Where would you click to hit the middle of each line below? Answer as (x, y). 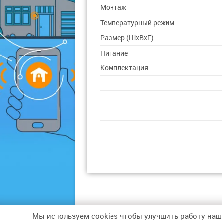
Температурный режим (138, 23)
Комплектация (124, 68)
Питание (114, 53)
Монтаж (113, 7)
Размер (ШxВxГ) (127, 38)
